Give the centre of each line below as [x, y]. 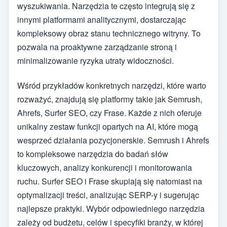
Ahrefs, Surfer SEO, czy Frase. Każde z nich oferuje [109, 112]
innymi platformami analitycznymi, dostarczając [102, 20]
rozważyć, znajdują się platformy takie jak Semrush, [110, 99]
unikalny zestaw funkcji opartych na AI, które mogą [108, 126]
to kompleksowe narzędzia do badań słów [93, 154]
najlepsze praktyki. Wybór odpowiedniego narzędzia [111, 208]
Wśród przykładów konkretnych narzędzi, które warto [112, 85]
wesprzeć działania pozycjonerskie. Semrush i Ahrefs [113, 140]
